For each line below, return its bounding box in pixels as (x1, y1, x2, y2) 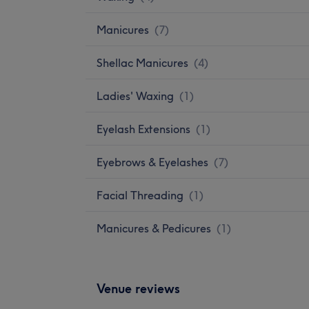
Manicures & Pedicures (97, 221, 211, 235)
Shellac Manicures (97, 55, 188, 70)
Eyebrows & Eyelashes (97, 154, 208, 169)
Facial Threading (97, 188, 183, 202)
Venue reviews (97, 280, 180, 297)
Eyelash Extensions (97, 121, 190, 136)
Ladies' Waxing (97, 88, 174, 103)
